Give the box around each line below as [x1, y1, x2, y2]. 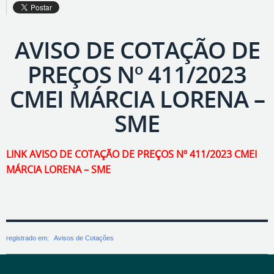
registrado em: [6, 234, 51, 242]
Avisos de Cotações [54, 234, 114, 242]
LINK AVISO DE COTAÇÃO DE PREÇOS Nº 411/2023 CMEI [6, 147, 257, 161]
